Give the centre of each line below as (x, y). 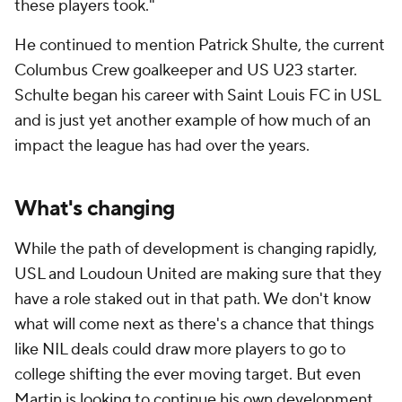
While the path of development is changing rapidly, (196, 249)
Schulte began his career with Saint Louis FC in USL (197, 96)
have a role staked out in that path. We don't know (192, 299)
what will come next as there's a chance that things (194, 324)
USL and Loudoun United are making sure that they (198, 274)
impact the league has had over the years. (162, 146)
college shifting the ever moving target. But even (188, 375)
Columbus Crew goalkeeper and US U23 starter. (186, 70)
